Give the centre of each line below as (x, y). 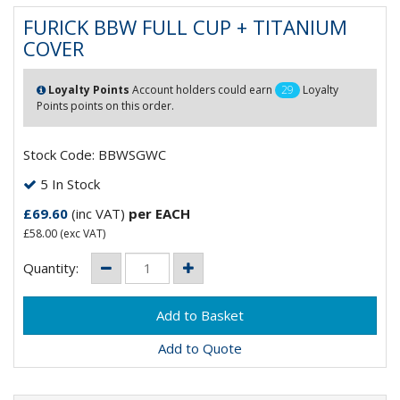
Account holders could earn (202, 89)
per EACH (159, 213)
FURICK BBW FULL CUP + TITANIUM (185, 27)
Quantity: (53, 268)
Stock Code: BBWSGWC (95, 154)
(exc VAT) (81, 233)
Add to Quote (200, 349)
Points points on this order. (105, 105)
